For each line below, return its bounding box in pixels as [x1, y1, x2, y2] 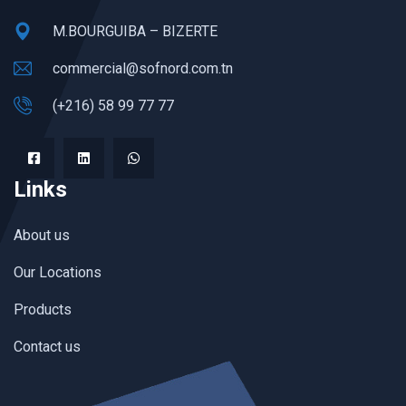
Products [14, 301, 72, 319]
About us [14, 227, 70, 245]
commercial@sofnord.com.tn [53, 60, 233, 78]
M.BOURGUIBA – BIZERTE [53, 23, 217, 41]
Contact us [14, 338, 81, 356]
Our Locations [14, 264, 101, 282]
